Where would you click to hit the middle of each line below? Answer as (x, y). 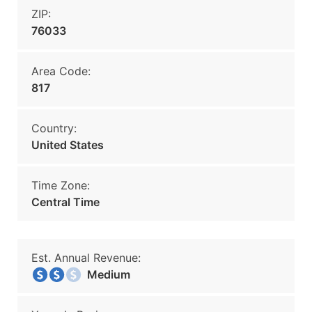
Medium (104, 274)
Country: (54, 128)
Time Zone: (61, 185)
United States (68, 145)
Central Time (65, 202)
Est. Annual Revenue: (86, 258)
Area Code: (61, 71)
